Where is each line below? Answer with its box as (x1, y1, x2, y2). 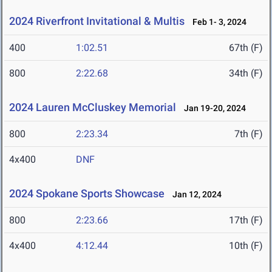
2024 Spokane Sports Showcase (9, 187, 165, 200)
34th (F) (229, 67, 263, 80)
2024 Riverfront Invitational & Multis (9, 15, 185, 28)
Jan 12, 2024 (167, 189, 222, 200)
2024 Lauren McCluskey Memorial (9, 101, 176, 114)
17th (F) (229, 214, 263, 226)
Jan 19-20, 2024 (178, 103, 246, 114)
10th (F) (229, 240, 263, 252)
